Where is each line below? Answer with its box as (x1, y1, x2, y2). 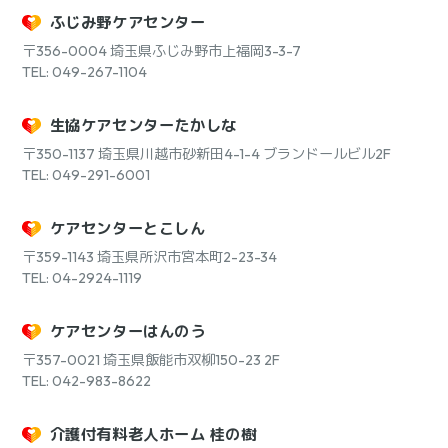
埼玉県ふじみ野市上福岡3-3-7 (110, 42, 301, 61)
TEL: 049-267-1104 (22, 63, 147, 82)
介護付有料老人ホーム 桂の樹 (49, 424, 257, 444)
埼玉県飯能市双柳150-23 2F (103, 350, 280, 369)
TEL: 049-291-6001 (22, 165, 150, 184)
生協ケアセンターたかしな (49, 116, 237, 136)
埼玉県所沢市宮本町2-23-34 (97, 247, 277, 266)
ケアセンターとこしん (49, 218, 206, 238)
